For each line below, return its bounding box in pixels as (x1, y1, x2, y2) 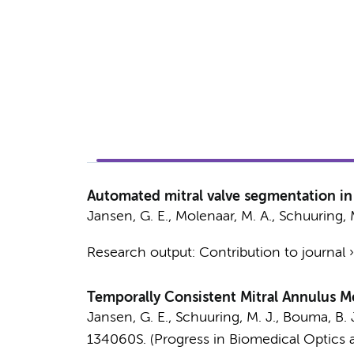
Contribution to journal (198, 246, 345, 260)
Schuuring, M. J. (175, 311, 276, 325)
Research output (86, 246, 192, 260)
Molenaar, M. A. (175, 209, 272, 224)
